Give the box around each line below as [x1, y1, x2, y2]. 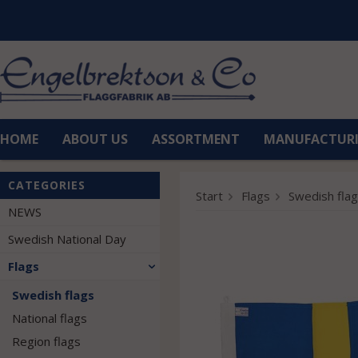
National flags [12, 310, 87, 326]
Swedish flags [12, 287, 94, 303]
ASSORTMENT [152, 130, 240, 148]
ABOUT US [62, 130, 128, 148]
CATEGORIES [8, 177, 86, 193]
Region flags [12, 333, 81, 349]
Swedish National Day [8, 231, 126, 247]
